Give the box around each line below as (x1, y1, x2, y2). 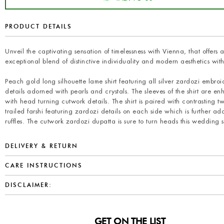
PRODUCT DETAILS (5, 22, 72, 30)
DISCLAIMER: (5, 181, 52, 189)
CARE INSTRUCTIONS (5, 161, 82, 169)
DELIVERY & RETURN (5, 142, 78, 150)
